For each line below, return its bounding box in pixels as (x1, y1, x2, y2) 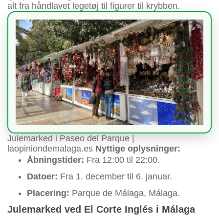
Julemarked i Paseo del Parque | (7, 133, 134, 144)
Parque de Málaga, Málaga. (69, 188, 180, 198)
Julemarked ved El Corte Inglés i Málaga (7, 204, 195, 215)
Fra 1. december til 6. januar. (58, 172, 172, 182)
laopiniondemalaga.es (7, 144, 95, 154)
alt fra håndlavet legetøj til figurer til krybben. (7, 1, 180, 11)
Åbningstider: (27, 155, 87, 165)
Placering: (27, 188, 69, 198)
